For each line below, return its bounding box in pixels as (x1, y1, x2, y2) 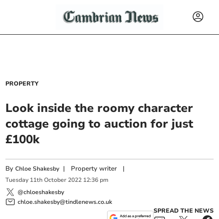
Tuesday (5, 176, 29, 184)
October (44, 176, 67, 184)
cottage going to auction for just (5, 116, 194, 131)
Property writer (71, 164, 117, 173)
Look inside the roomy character (5, 100, 194, 116)
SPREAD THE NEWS (153, 206, 214, 215)
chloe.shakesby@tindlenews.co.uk (18, 197, 112, 206)
